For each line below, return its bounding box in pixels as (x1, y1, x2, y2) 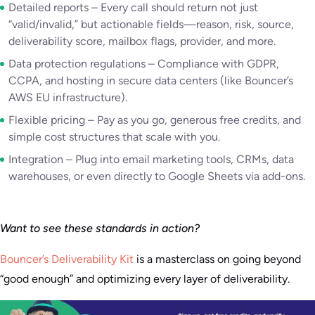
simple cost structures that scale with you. (8, 130, 220, 144)
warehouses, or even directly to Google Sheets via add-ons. (8, 169, 305, 184)
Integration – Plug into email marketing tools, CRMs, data (8, 153, 294, 167)
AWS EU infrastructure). (8, 91, 127, 105)
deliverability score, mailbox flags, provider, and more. (8, 34, 276, 49)
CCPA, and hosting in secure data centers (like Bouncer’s (8, 74, 293, 88)
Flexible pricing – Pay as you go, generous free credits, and (8, 113, 301, 127)
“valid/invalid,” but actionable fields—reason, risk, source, (8, 18, 294, 32)
